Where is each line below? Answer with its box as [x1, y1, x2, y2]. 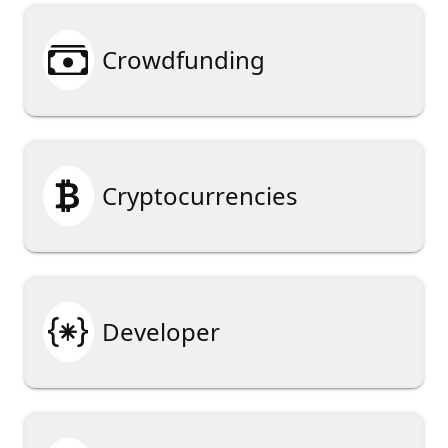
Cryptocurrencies [101, 179, 298, 212]
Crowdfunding [101, 43, 265, 76]
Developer [101, 315, 220, 348]
